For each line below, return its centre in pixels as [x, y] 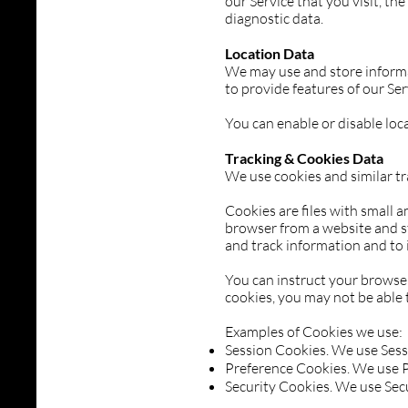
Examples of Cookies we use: [314, 331]
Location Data [270, 53]
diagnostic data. [274, 18]
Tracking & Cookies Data [304, 158]
